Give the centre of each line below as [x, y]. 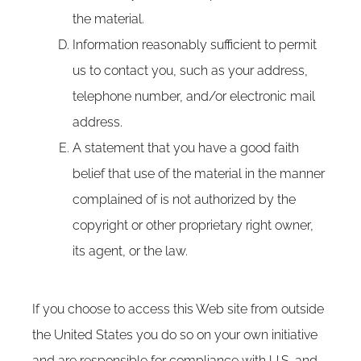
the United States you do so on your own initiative [175, 335]
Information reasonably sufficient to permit [195, 45]
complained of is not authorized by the [184, 199]
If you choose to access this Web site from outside [178, 309]
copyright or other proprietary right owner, [193, 225]
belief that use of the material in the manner [199, 174]
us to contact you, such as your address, [190, 71]
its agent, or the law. [130, 251]
